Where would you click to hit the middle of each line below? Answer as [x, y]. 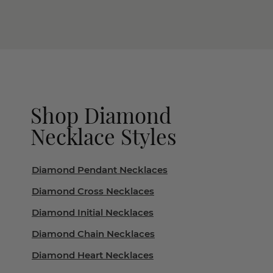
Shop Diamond [101, 115]
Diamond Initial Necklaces [93, 212]
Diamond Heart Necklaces [93, 255]
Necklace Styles [104, 136]
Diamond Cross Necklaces [93, 191]
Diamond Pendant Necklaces [100, 170]
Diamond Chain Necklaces [93, 234]
